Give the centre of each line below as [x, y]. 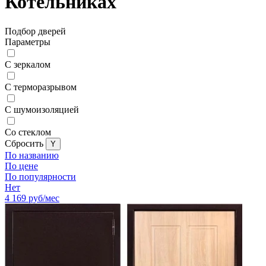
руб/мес [44, 198]
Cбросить [25, 143]
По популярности [40, 176]
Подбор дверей [35, 31]
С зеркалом [28, 64]
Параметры [28, 42]
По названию [32, 155]
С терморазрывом [41, 87]
